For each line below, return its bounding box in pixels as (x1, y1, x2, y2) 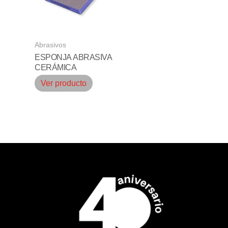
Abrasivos (35, 41, 66, 49)
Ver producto (41, 79, 87, 88)
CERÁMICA (35, 63, 76, 72)
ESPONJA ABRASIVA (35, 53, 111, 62)
